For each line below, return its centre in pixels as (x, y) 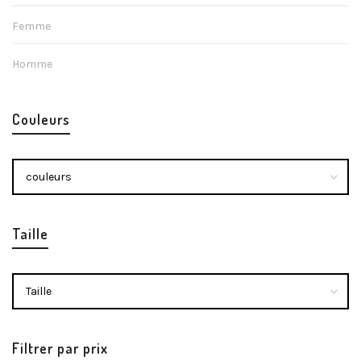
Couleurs (41, 120)
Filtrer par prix (60, 349)
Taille (30, 234)
